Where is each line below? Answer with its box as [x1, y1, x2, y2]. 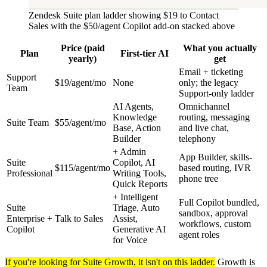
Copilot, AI [113, 157, 155, 167]
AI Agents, [113, 101, 154, 111]
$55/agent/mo [55, 117, 106, 128]
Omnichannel [179, 101, 229, 111]
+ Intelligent [113, 191, 158, 202]
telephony [179, 133, 216, 144]
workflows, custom [179, 218, 251, 229]
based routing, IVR [179, 162, 251, 173]
